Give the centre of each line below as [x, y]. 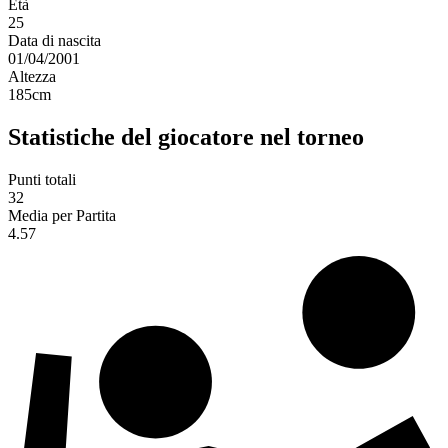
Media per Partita [62, 216]
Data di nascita [54, 41]
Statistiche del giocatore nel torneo [186, 137]
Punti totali [42, 180]
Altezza [32, 77]
